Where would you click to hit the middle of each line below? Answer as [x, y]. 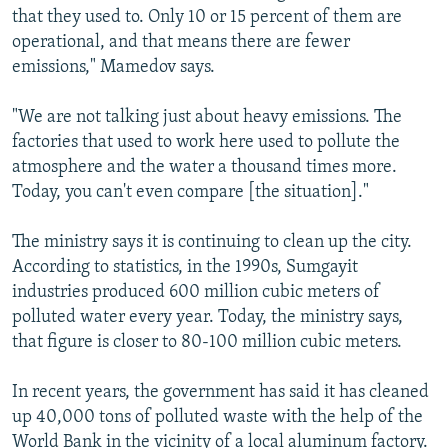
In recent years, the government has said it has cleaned [220, 392]
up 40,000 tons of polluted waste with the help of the [217, 417]
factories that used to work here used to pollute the [206, 142]
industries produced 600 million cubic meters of [196, 292]
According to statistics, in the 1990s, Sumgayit [185, 267]
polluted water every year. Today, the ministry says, [207, 317]
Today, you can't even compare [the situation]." [190, 192]
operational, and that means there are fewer [181, 42]
